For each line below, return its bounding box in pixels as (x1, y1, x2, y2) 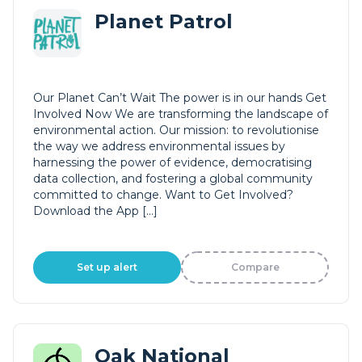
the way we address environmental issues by (33, 139, 285, 154)
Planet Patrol (95, 10, 233, 33)
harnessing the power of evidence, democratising (33, 155, 312, 170)
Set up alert (77, 261, 137, 273)
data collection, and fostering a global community (33, 171, 313, 186)
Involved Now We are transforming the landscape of (33, 107, 328, 121)
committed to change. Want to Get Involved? (33, 187, 293, 202)
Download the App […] (33, 204, 158, 218)
